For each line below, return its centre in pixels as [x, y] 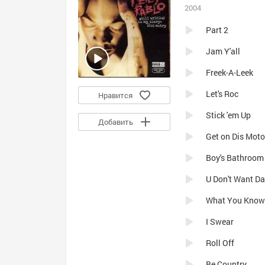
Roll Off [220, 243]
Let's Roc [222, 94]
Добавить [115, 122]
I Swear [220, 222]
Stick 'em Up [228, 115]
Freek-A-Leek [230, 72]
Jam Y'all [223, 51]
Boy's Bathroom [235, 158]
